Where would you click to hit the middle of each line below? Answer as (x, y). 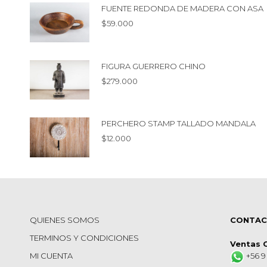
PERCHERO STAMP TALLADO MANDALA (178, 124)
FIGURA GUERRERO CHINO (153, 66)
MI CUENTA (51, 255)
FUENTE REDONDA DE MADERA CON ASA (182, 8)
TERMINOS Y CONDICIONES (84, 237)
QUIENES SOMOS (65, 220)
